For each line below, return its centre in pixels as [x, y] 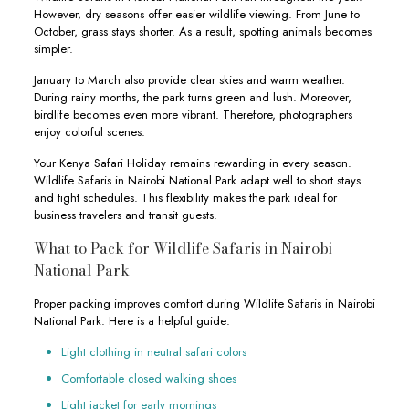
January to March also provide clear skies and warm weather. [189, 80]
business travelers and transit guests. [125, 215]
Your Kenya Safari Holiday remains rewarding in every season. [192, 163]
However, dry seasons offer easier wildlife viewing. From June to [196, 14]
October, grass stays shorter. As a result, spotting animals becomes [202, 31]
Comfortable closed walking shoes [148, 378]
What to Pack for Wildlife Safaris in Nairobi [183, 248]
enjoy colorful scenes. [89, 132]
